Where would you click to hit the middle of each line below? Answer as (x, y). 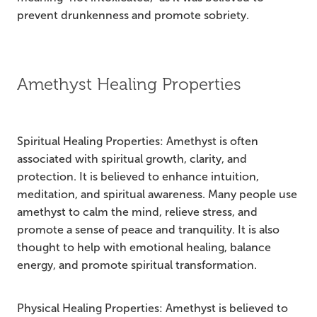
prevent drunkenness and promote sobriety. (133, 16)
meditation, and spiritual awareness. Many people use (157, 195)
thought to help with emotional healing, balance (144, 248)
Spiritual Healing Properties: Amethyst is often (138, 142)
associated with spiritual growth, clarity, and (132, 159)
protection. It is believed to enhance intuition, (138, 177)
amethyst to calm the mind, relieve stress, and (137, 212)
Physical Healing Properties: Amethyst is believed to (152, 309)
